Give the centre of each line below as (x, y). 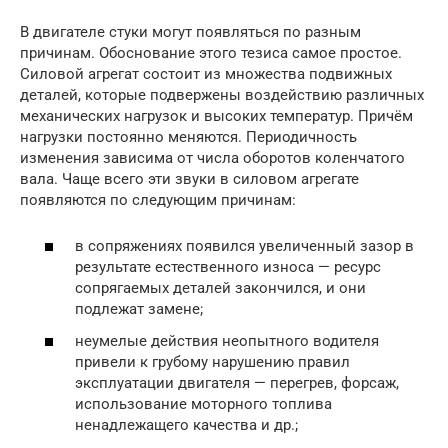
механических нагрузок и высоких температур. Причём (216, 115)
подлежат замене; (139, 309)
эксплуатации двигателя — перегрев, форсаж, (237, 382)
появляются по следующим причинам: (158, 199)
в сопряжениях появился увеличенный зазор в (244, 246)
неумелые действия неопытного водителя (227, 340)
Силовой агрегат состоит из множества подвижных (206, 73)
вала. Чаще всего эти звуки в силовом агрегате (189, 178)
